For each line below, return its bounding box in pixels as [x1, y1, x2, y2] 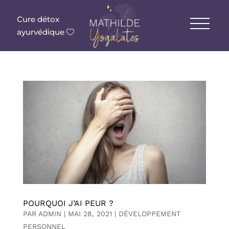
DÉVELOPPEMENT [118, 209, 180, 218]
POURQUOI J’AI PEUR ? [22, 198, 113, 208]
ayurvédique [16, 27, 64, 37]
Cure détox [16, 14, 59, 24]
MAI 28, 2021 [67, 209, 112, 218]
